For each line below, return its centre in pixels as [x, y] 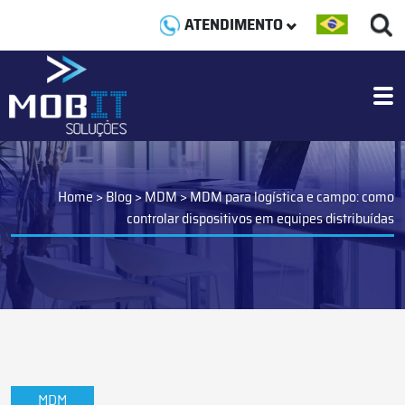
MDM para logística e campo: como [292, 197]
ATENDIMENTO [234, 24]
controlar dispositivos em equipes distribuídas [260, 218]
